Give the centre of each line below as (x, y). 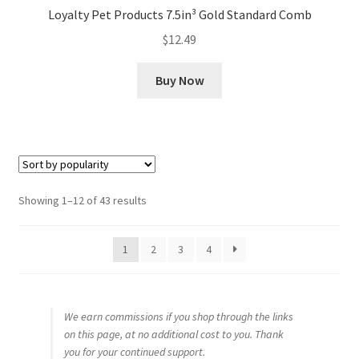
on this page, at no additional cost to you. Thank (173, 334)
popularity (170, 234)
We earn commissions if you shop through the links (178, 316)
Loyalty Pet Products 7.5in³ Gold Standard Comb (179, 15)
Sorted (162, 199)
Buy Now (179, 80)
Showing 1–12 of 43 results (82, 200)
